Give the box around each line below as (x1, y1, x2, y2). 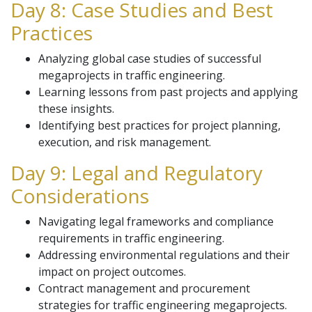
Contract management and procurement (38, 281, 250, 296)
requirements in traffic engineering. (38, 231, 224, 246)
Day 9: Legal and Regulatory (10, 159, 263, 186)
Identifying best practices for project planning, (38, 118, 281, 133)
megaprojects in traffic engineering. (38, 68, 225, 83)
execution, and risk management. (38, 134, 211, 150)
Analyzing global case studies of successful (38, 51, 261, 66)
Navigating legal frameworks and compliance (38, 214, 274, 229)
